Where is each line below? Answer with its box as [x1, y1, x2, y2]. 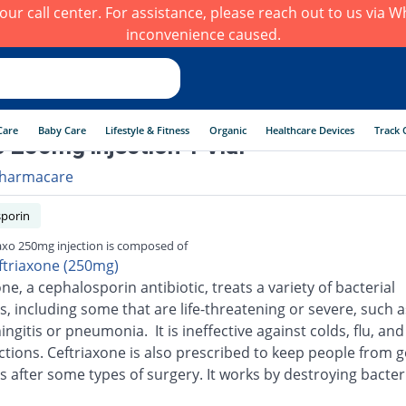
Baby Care [37, 123, 86, 137]
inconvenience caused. [125, 24, 281, 44]
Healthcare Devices [266, 123, 355, 137]
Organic [208, 123, 246, 137]
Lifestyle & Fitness [105, 123, 190, 137]
